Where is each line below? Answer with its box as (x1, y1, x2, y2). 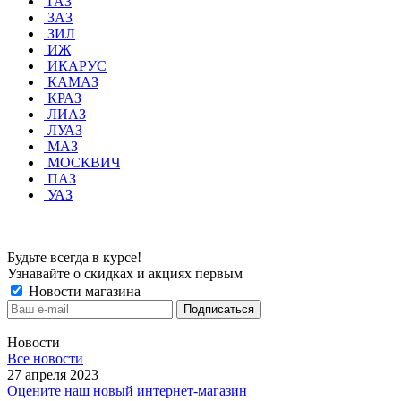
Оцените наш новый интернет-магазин (7, 382, 247, 398)
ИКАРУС (47, 57, 107, 73)
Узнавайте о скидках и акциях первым (7, 265, 243, 281)
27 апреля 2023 (7, 366, 98, 382)
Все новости (7, 350, 83, 366)
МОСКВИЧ (47, 154, 120, 170)
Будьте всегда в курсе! (7, 249, 141, 265)
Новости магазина (25, 283, 141, 299)
